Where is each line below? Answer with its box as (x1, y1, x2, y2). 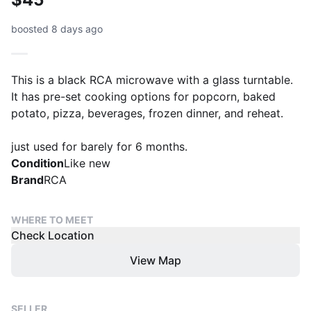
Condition (11, 156, 64, 170)
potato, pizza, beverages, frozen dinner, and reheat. (11, 106, 283, 120)
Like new (64, 156, 110, 170)
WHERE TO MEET (11, 214, 93, 226)
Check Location (11, 228, 94, 242)
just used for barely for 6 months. (11, 140, 187, 153)
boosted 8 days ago (11, 23, 103, 35)
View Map (130, 253, 181, 267)
